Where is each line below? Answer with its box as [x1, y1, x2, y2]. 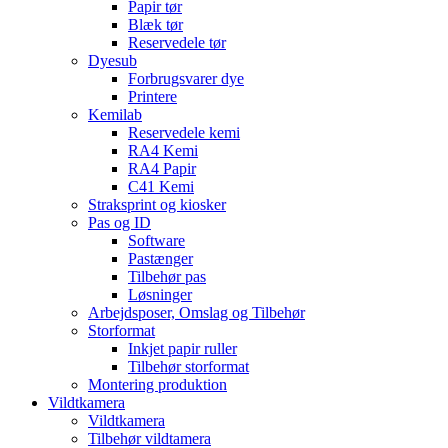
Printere [128, 87, 177, 105]
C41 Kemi [128, 177, 194, 195]
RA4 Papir [128, 159, 196, 177]
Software [128, 231, 185, 249]
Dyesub [88, 51, 137, 69]
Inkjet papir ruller [128, 339, 237, 357]
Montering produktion [88, 375, 227, 393]
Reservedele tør [128, 33, 226, 51]
